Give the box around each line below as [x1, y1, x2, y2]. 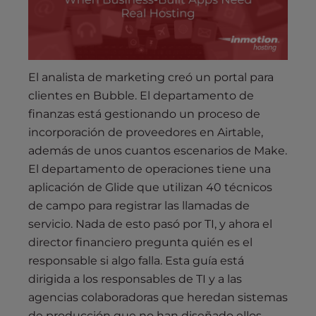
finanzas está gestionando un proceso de [28, 107, 260, 121]
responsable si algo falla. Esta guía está [28, 254, 244, 268]
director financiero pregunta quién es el [28, 236, 253, 250]
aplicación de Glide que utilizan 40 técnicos [28, 181, 272, 195]
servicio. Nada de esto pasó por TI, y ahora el [28, 217, 272, 231]
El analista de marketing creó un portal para [28, 71, 274, 85]
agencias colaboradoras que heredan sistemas [28, 291, 288, 305]
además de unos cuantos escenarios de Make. [28, 144, 287, 158]
